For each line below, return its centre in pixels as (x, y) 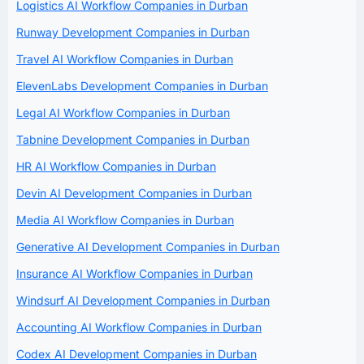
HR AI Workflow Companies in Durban (116, 166)
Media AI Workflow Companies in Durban (125, 219)
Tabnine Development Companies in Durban (133, 139)
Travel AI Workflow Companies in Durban (125, 58)
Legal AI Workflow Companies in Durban (123, 112)
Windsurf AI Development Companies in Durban (143, 300)
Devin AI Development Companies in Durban (134, 193)
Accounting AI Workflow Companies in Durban (139, 327)
